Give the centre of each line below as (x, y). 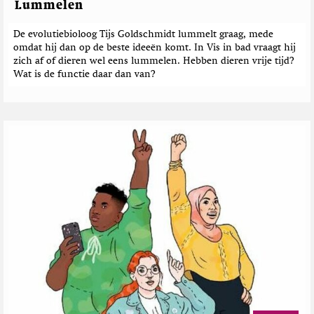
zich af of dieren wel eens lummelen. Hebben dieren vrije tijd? (154, 61)
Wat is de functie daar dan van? (84, 75)
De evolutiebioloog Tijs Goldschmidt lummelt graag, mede (143, 35)
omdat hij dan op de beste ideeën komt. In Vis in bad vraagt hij (155, 48)
